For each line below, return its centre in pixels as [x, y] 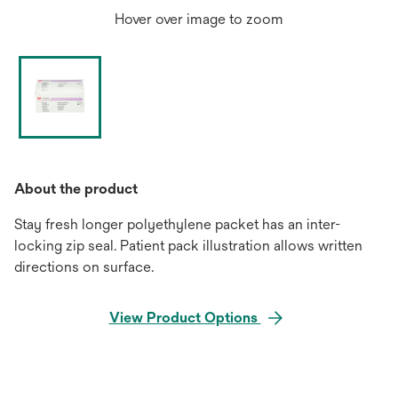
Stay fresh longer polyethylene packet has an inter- [177, 224]
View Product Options [185, 318]
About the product [76, 189]
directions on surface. [84, 267]
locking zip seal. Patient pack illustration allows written [188, 246]
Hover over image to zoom [199, 19]
